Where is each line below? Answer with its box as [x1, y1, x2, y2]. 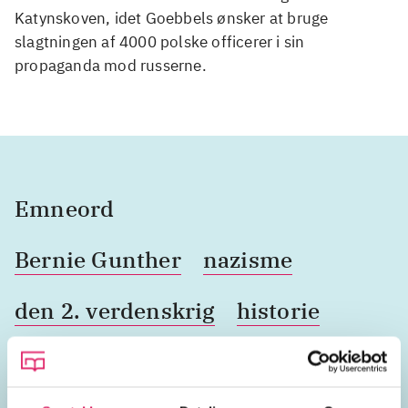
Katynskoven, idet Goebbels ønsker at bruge [15, 8, 329, 29]
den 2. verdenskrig [15, 296, 215, 326]
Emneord [15, 194, 115, 224]
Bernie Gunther [15, 245, 181, 275]
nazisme [202, 245, 293, 275]
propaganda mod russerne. [15, 56, 207, 76]
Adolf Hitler [96, 347, 221, 377]
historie [236, 296, 321, 326]
